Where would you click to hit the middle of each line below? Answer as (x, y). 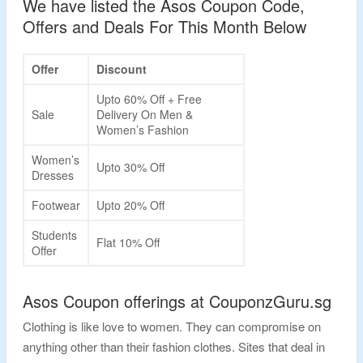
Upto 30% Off (130, 167)
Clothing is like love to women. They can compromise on (172, 326)
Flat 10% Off (128, 242)
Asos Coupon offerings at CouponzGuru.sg (177, 301)
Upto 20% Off (130, 205)
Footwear (56, 205)
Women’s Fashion (143, 130)
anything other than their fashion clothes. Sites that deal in (174, 346)
